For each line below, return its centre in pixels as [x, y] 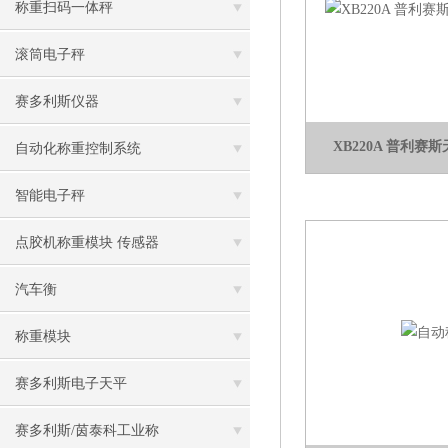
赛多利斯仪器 [57, 101]
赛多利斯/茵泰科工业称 [87, 430]
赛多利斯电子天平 [71, 383]
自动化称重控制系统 [78, 148]
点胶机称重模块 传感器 [87, 242]
